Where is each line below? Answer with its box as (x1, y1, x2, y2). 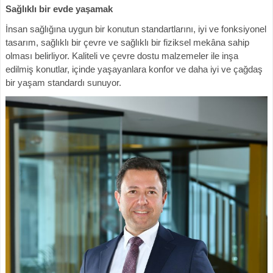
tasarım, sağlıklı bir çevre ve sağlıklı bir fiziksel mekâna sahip (5, 37, 249, 48)
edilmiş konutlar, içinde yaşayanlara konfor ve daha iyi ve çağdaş (5, 64, 263, 75)
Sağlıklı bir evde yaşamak (5, 4, 113, 15)
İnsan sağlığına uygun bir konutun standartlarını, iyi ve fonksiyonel (5, 24, 266, 35)
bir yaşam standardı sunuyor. (5, 77, 121, 88)
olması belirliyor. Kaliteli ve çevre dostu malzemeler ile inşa (5, 51, 238, 62)
